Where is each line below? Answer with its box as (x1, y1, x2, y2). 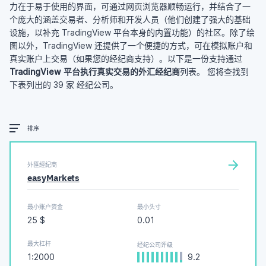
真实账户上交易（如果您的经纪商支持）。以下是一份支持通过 (9, 53, 242, 64)
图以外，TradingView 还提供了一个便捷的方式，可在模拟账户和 (9, 40, 252, 51)
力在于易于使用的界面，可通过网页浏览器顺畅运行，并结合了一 (9, 1, 251, 12)
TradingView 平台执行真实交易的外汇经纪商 (9, 66, 180, 77)
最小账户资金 (27, 203, 63, 211)
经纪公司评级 (137, 241, 173, 249)
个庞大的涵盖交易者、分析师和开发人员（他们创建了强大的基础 (9, 14, 251, 25)
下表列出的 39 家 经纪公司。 (9, 80, 118, 90)
